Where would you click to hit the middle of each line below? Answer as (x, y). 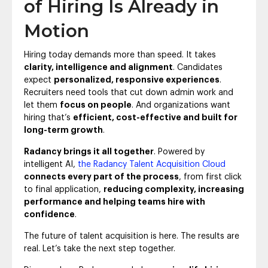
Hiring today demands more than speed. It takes (120, 55)
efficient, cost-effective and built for (155, 118)
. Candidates (198, 68)
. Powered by (179, 152)
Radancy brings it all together (89, 152)
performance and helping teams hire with (115, 202)
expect (39, 80)
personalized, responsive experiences (137, 80)
